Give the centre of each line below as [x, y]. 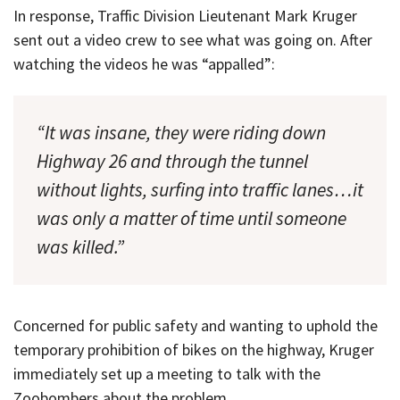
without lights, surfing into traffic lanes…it [200, 189]
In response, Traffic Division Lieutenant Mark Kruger [185, 16]
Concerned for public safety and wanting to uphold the [196, 326]
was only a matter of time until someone [192, 218]
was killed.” [80, 246]
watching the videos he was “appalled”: [144, 64]
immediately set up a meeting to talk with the [167, 374]
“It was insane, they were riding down [181, 132]
